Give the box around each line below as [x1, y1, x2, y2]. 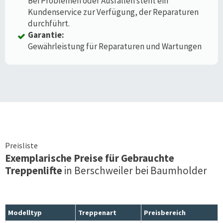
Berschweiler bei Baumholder [74, 163, 207, 177]
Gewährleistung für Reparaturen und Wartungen [28, 40, 202, 52]
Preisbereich [144, 208, 186, 217]
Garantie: [28, 29, 64, 40]
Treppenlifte [5, 163, 62, 177]
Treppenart [78, 208, 116, 217]
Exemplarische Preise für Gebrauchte [5, 151, 174, 165]
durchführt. [28, 17, 70, 29]
